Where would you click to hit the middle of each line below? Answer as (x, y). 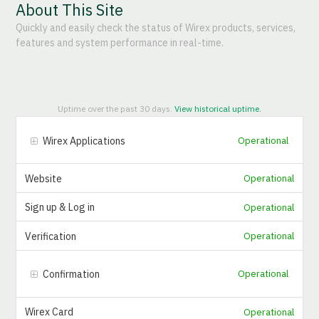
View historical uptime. (218, 109)
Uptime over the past (99, 109)
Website (44, 178)
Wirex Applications (84, 141)
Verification (51, 236)
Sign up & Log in (60, 208)
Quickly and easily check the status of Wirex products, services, (156, 28)
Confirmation (72, 274)
